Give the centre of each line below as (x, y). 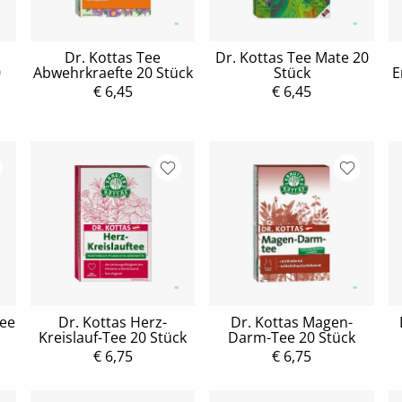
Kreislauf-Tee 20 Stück (113, 337)
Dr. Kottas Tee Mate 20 (292, 58)
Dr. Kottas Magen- (292, 322)
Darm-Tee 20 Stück (292, 337)
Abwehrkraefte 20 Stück (113, 73)
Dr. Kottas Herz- (113, 322)
